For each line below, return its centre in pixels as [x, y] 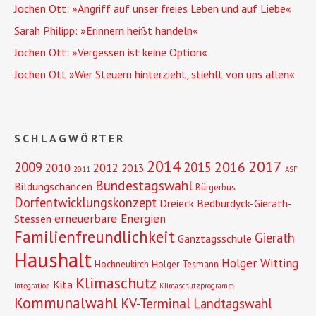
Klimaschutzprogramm [197, 286]
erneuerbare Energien [110, 219]
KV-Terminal [156, 303]
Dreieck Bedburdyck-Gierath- [226, 203]
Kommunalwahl [66, 303]
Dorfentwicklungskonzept [85, 202]
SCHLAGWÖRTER [70, 138]
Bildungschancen [53, 186]
